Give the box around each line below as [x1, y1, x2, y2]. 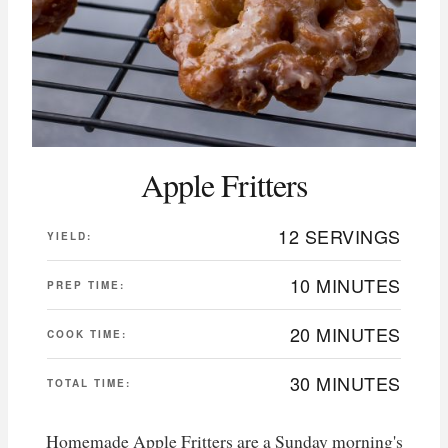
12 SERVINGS [278, 223, 401, 250]
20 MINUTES [289, 321, 401, 348]
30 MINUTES [289, 370, 401, 397]
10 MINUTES [289, 272, 401, 299]
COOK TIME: [47, 327, 127, 342]
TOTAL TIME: [47, 376, 131, 391]
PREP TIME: [47, 278, 125, 293]
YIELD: [47, 229, 92, 244]
